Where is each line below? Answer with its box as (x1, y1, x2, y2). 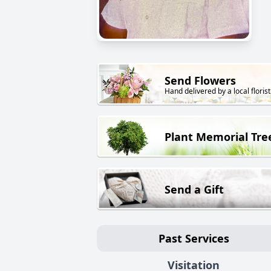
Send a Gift (165, 181, 224, 197)
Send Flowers (165, 73, 236, 88)
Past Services (158, 230, 229, 246)
